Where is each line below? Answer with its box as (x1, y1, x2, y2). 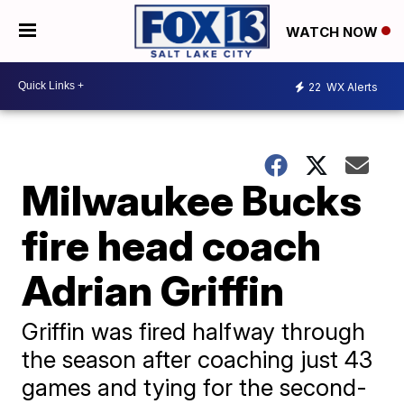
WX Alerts (324, 80, 378, 95)
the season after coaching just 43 (22, 344, 373, 373)
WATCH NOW (286, 23, 381, 41)
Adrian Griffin (22, 264, 285, 316)
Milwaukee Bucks (22, 174, 363, 225)
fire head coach (22, 219, 322, 271)
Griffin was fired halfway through (22, 317, 366, 345)
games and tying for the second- (22, 372, 368, 401)
